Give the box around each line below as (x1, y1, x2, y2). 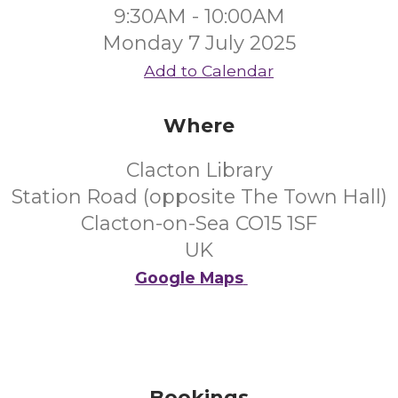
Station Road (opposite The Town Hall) (11, 185, 387, 209)
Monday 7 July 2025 (102, 31, 296, 55)
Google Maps (134, 268, 243, 287)
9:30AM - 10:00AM (113, 4, 285, 28)
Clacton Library (125, 158, 273, 182)
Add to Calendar (144, 61, 274, 80)
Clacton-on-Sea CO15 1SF (81, 211, 317, 235)
